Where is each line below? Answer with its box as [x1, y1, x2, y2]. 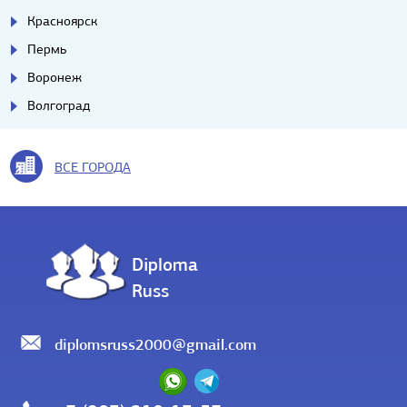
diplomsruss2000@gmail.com [55, 334, 256, 354]
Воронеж [27, 68, 82, 85]
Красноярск [27, 12, 97, 29]
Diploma [132, 253, 198, 276]
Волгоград [27, 96, 90, 114]
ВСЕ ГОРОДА [55, 158, 131, 175]
